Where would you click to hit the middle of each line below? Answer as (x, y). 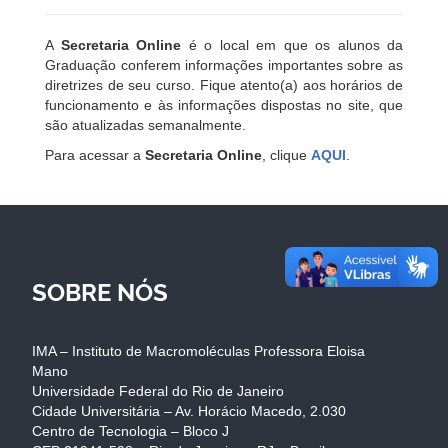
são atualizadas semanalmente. (147, 124)
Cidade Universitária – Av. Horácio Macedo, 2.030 (189, 410)
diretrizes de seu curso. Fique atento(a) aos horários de (224, 84)
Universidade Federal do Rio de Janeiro (158, 390)
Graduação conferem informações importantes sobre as (224, 64)
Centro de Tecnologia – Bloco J (130, 430)
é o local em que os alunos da (292, 44)
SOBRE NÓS (100, 292)
